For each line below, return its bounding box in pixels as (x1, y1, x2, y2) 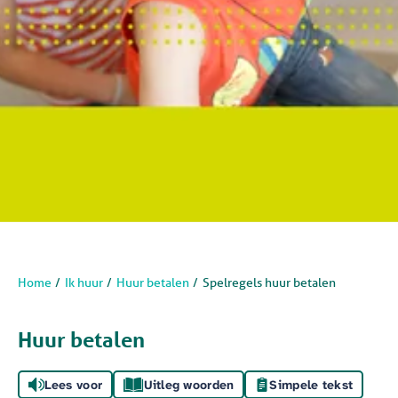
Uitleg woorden (143, 377, 235, 394)
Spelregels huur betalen (203, 275, 336, 291)
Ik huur (65, 275, 103, 291)
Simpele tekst (269, 377, 354, 394)
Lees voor (44, 377, 103, 394)
